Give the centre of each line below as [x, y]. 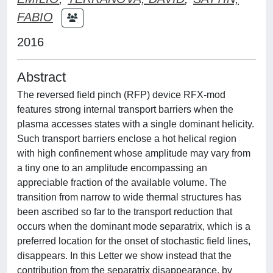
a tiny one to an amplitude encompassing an [112, 168]
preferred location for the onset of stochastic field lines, [134, 241]
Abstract [41, 77]
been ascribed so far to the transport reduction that [125, 212]
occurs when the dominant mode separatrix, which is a [134, 226]
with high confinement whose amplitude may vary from [134, 153]
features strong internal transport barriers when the [125, 109]
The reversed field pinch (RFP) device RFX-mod [121, 95]
